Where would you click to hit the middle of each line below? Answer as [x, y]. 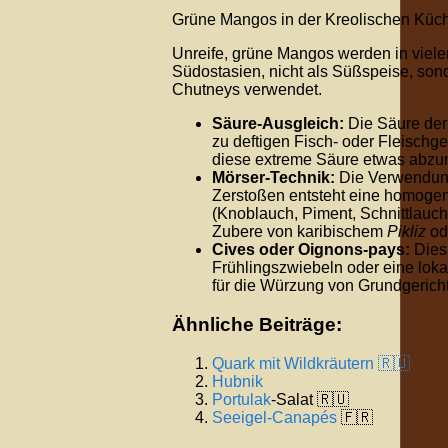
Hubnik [237, 381]
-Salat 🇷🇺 [310, 399]
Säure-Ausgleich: [278, 124]
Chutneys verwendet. [247, 90]
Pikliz [406, 232]
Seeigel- [242, 417]
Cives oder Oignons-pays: [311, 250]
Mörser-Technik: [273, 178]
